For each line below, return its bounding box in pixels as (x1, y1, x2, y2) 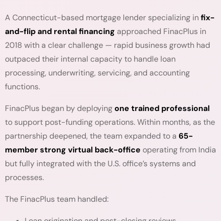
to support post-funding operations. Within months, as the (5, 117, 215, 127)
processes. (5, 172, 44, 183)
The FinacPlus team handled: (5, 194, 109, 204)
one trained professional (114, 103, 210, 113)
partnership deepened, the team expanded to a (5, 131, 179, 141)
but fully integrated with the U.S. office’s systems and (5, 158, 196, 169)
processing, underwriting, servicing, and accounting (5, 68, 190, 78)
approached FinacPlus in (115, 26, 206, 37)
